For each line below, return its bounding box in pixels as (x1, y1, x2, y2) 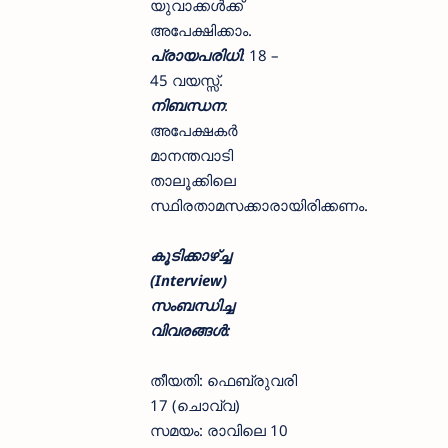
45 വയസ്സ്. (150, 70, 223, 91)
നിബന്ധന (150, 95, 224, 116)
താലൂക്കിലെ (150, 170, 236, 191)
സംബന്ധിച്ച (150, 295, 234, 316)
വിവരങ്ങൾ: (150, 320, 230, 341)
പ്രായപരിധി (150, 45, 241, 66)
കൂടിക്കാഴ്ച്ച (150, 245, 231, 266)
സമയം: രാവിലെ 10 (150, 420, 288, 441)
